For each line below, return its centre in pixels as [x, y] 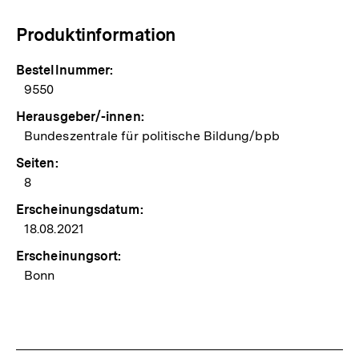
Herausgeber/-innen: [80, 116]
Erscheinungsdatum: [80, 209]
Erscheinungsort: [69, 256]
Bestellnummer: [65, 70]
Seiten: [37, 163]
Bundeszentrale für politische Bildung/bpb [152, 135]
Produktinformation [96, 34]
